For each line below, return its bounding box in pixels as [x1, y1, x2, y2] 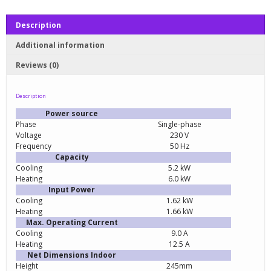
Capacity [54, 151, 89, 162]
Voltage [16, 129, 42, 140]
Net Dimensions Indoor [27, 249, 116, 260]
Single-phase [157, 119, 201, 129]
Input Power [48, 184, 95, 195]
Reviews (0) [16, 59, 59, 70]
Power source [45, 108, 98, 119]
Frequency [16, 140, 51, 151]
